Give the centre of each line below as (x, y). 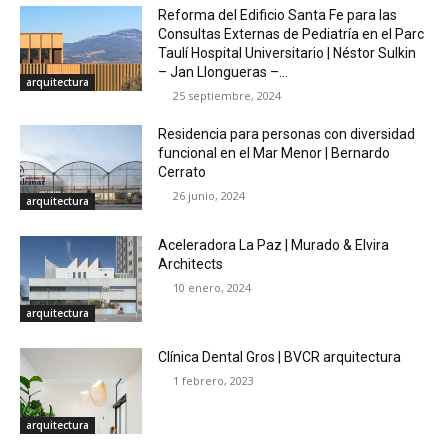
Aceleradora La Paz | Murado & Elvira (274, 245)
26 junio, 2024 (209, 195)
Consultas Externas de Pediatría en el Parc (291, 33)
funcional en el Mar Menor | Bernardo (274, 152)
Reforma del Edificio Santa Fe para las (278, 14)
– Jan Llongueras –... (223, 71)
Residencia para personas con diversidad (287, 133)
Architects (191, 264)
